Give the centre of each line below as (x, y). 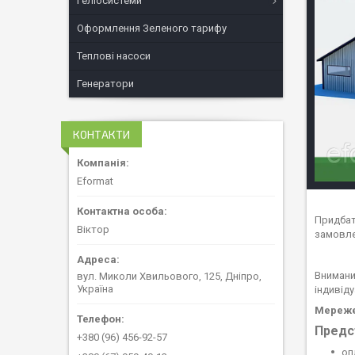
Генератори (105, 84)
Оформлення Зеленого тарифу (152, 28)
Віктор (93, 229)
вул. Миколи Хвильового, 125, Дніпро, (169, 276)
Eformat (95, 181)
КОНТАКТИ (101, 134)
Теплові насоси (114, 56)
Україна (95, 288)
